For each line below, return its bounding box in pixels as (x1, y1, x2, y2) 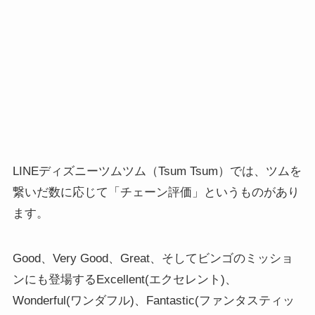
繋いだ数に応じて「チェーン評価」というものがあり (12, 186, 300, 200)
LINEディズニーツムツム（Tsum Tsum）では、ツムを (12, 165, 302, 179)
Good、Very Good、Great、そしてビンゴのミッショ (12, 252, 293, 266)
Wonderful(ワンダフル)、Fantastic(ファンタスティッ (12, 294, 295, 308)
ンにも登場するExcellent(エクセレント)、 (12, 273, 237, 287)
